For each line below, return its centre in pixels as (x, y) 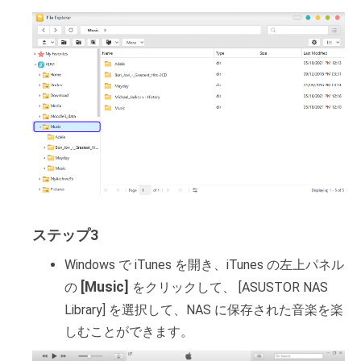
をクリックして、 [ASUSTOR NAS (228, 288)
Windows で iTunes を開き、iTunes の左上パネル (204, 265)
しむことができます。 (129, 332)
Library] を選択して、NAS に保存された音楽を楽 (204, 310)
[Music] (105, 287)
